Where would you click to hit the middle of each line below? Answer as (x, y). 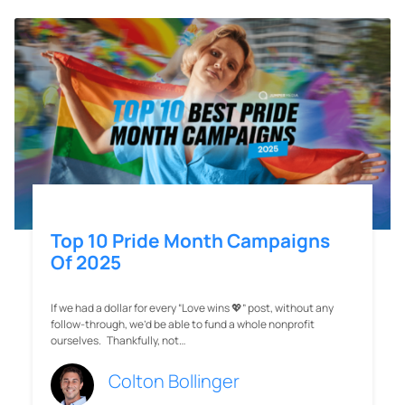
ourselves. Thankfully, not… (118, 341)
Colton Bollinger (174, 381)
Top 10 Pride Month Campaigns (190, 241)
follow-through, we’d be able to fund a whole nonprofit (183, 325)
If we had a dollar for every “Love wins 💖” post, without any (192, 308)
